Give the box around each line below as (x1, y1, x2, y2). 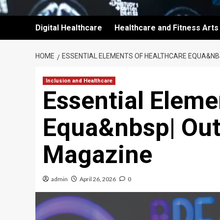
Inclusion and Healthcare (46, 78, 112, 84)
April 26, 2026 (80, 175, 116, 183)
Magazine (43, 140, 152, 169)
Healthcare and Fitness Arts (114, 23, 219, 32)
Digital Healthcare (35, 23, 102, 32)
